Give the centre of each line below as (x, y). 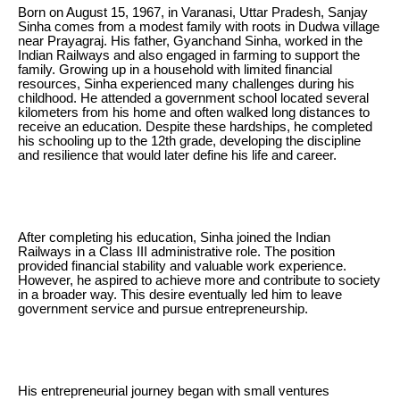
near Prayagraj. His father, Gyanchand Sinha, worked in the (190, 41)
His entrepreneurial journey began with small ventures (174, 391)
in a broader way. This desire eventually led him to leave (180, 294)
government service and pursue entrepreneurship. (163, 308)
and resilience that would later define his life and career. (177, 155)
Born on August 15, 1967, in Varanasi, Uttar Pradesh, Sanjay (193, 12)
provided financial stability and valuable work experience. (182, 266)
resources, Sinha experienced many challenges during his (186, 83)
